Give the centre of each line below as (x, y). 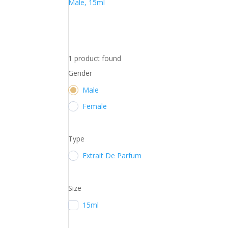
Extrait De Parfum (112, 155)
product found (97, 58)
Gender (80, 73)
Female (95, 106)
